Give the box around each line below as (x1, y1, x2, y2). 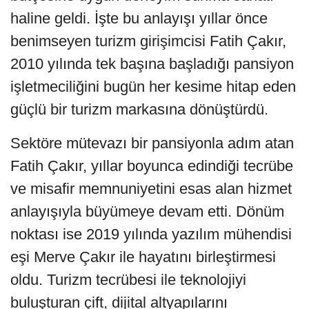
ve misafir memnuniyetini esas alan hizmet (10, 179, 292, 197)
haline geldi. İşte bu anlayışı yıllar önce (10, 9, 268, 27)
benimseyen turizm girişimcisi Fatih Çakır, (10, 32, 286, 50)
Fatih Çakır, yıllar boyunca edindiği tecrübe (10, 157, 293, 175)
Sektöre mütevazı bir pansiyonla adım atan (10, 134, 294, 152)
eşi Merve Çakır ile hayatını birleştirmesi (10, 248, 276, 266)
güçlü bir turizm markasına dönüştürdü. (10, 100, 268, 118)
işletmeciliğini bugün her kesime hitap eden (10, 77, 296, 95)
